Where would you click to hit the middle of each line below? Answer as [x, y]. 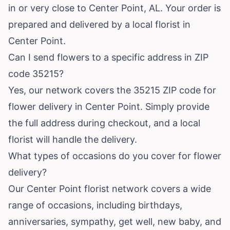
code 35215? [36, 73]
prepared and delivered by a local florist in [99, 24]
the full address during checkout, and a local [104, 123]
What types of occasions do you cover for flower [115, 156]
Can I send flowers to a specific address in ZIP [108, 57]
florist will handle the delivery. [73, 139]
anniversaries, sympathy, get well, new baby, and [115, 221]
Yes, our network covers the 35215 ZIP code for [112, 90]
